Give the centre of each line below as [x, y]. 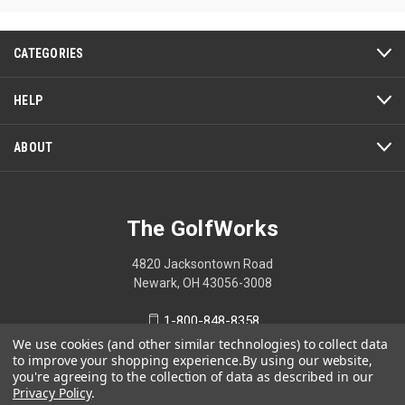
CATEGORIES [49, 53]
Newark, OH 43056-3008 [202, 283]
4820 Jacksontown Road [202, 264]
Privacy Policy [52, 393]
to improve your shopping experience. [128, 360]
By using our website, [308, 360]
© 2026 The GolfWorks [202, 396]
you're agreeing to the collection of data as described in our [193, 377]
